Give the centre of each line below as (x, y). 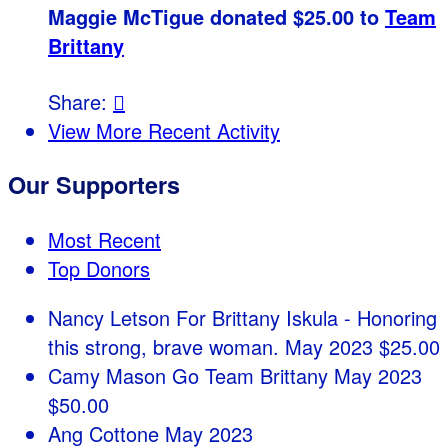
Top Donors (99, 268)
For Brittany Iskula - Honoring (306, 317)
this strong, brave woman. (166, 346)
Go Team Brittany (253, 375)
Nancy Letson (112, 317)
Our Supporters (94, 185)
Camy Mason (110, 375)
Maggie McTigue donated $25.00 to (216, 17)
